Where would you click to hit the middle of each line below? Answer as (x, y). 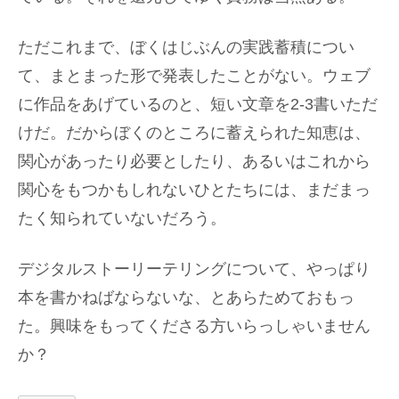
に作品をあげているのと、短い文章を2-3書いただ (198, 105)
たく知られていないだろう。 (122, 219)
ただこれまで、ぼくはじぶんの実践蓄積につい (186, 48)
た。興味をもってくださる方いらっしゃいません (194, 326)
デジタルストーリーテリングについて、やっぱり (194, 269)
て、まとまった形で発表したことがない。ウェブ (194, 76)
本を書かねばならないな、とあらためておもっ (186, 298)
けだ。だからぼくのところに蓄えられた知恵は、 (194, 133)
